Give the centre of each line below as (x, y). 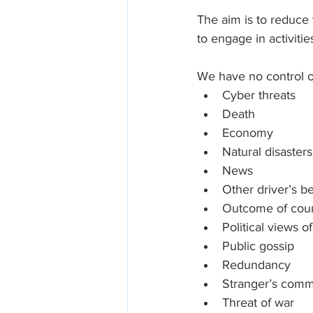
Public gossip (258, 246)
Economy (248, 133)
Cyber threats (259, 95)
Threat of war (258, 303)
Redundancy (256, 265)
